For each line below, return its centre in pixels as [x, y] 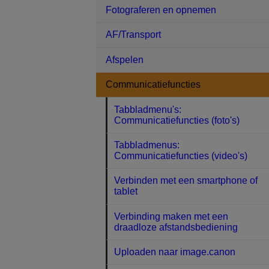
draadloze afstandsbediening [176, 227]
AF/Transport [133, 35]
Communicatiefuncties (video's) [181, 156]
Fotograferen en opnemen [161, 10]
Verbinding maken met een [171, 216]
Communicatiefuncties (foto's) [177, 120]
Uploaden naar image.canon [175, 252]
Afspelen [125, 59]
